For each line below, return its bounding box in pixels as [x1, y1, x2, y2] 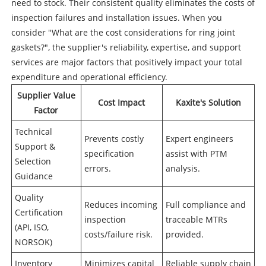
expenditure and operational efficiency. [11, 71, 167, 83]
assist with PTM [165, 147, 227, 159]
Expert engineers [165, 132, 233, 144]
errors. [84, 162, 111, 174]
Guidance [14, 170, 53, 182]
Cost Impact [98, 96, 145, 108]
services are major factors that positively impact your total [11, 56, 242, 68]
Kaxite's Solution [175, 96, 241, 108]
